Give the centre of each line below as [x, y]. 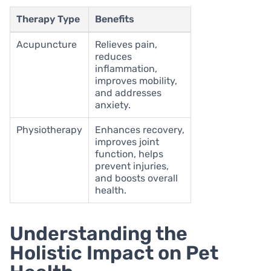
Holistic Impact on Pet [114, 253]
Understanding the [99, 234]
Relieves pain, [126, 45]
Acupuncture [47, 45]
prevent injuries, [132, 166]
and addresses [128, 93]
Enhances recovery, [140, 130]
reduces [113, 57]
